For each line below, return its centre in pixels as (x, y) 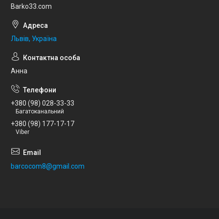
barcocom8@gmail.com (48, 166)
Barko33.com (31, 7)
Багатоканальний (40, 112)
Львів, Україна (34, 39)
